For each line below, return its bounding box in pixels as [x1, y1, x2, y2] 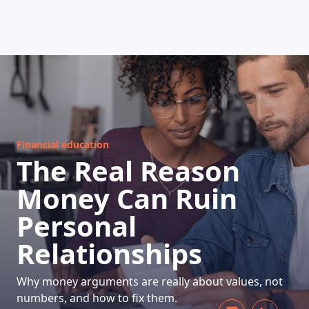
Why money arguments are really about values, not [17, 274, 283, 289]
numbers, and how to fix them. [17, 290, 177, 306]
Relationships [17, 235, 202, 272]
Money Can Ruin [17, 179, 237, 217]
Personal [17, 207, 137, 245]
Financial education [17, 138, 109, 151]
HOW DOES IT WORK [45, 90, 264, 119]
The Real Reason [17, 152, 240, 190]
